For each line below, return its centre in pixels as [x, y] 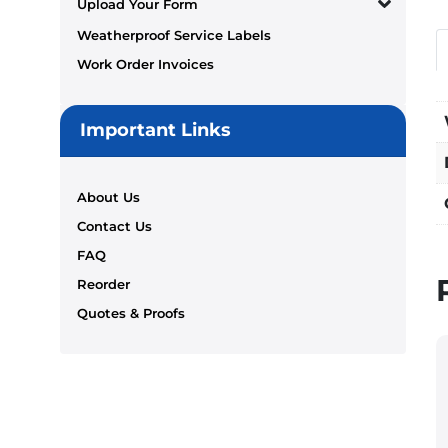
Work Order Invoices [145, 63]
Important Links [155, 129]
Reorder [103, 283]
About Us [108, 196]
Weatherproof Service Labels [174, 34]
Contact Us [114, 225]
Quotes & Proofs [131, 312]
